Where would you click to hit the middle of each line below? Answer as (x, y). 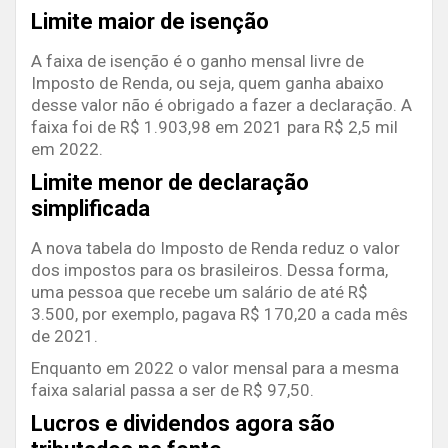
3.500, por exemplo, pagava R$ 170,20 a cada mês (219, 314)
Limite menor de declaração (170, 183)
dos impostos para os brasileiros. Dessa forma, (209, 270)
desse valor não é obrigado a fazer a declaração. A (221, 105)
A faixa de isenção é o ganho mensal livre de (197, 61)
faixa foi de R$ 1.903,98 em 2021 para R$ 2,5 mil (214, 127)
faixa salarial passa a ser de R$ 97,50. (172, 390)
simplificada (90, 209)
